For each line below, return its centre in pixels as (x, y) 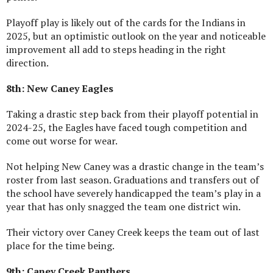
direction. (27, 62)
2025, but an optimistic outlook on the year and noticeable (136, 36)
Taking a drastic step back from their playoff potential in (132, 114)
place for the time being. (60, 245)
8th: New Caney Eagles (60, 88)
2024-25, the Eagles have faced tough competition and (126, 127)
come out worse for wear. (62, 140)
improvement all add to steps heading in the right (116, 49)
